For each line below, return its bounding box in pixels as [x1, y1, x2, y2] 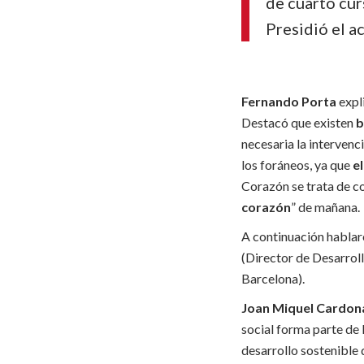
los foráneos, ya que [241, 157, 350, 172]
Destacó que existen [241, 115, 356, 130]
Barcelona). [241, 271, 305, 286]
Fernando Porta [241, 93, 336, 109]
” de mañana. [291, 199, 360, 214]
